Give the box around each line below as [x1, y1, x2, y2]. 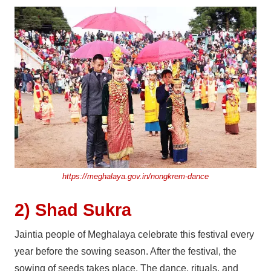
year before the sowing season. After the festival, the [15, 246, 237, 256]
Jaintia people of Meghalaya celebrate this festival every [15, 229, 254, 240]
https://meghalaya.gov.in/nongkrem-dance [62, 171, 209, 181]
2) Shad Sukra [15, 200, 131, 220]
